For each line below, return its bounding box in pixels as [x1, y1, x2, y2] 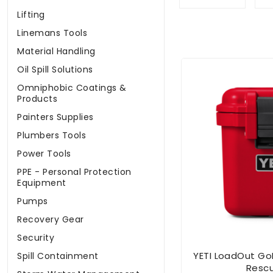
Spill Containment [17, 250, 99, 263]
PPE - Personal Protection [17, 166, 132, 179]
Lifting [17, 9, 45, 21]
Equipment [17, 177, 66, 190]
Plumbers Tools [17, 129, 86, 142]
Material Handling [17, 45, 96, 58]
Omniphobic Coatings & [17, 82, 127, 94]
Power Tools [17, 147, 71, 160]
